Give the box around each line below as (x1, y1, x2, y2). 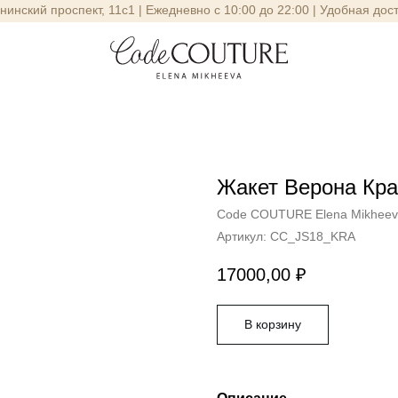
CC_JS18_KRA (270, 229, 355, 243)
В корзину (244, 317, 301, 332)
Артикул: (217, 229, 270, 243)
